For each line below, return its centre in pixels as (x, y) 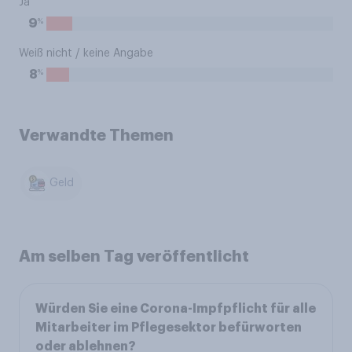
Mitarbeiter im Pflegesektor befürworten (169, 327)
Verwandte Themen (96, 135)
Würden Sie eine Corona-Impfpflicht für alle (176, 308)
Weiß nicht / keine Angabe (86, 53)
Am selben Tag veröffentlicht (134, 256)
